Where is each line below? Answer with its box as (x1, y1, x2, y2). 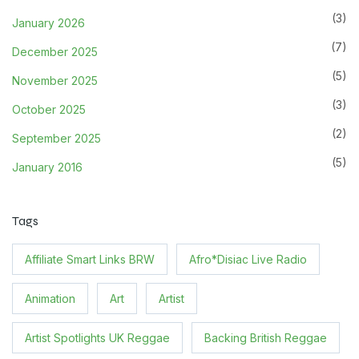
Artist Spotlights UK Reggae (25, 330, 170, 345)
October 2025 (12, 102, 86, 116)
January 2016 (12, 159, 83, 174)
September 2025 (12, 131, 101, 145)
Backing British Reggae (204, 330, 327, 345)
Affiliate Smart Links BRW (25, 252, 155, 266)
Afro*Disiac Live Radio (189, 252, 307, 266)
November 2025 (12, 73, 98, 87)
